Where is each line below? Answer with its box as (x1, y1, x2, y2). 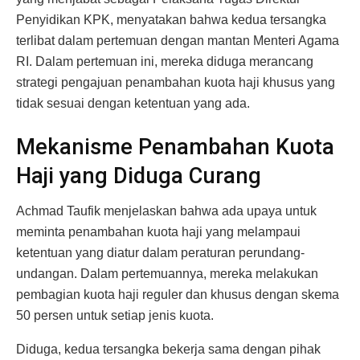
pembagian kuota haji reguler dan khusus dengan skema (16, 288, 339, 302)
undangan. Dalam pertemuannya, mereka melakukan (16, 267, 318, 281)
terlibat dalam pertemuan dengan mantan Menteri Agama (16, 34, 339, 48)
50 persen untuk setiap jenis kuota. (16, 309, 214, 323)
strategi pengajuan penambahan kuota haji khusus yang (16, 76, 335, 90)
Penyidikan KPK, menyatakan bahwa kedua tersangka (16, 13, 326, 27)
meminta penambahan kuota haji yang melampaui (16, 225, 301, 239)
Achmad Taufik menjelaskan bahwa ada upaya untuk (16, 204, 317, 219)
